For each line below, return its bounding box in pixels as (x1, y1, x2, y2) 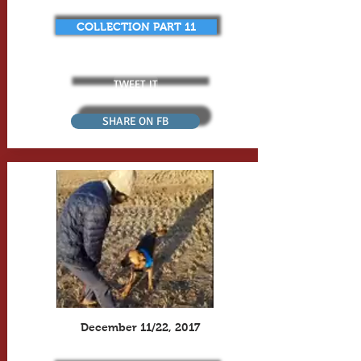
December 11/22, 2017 (81, 321, 201, 334)
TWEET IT (114, 76, 158, 90)
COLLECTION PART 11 (76, 20, 196, 33)
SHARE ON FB (102, 114, 168, 128)
